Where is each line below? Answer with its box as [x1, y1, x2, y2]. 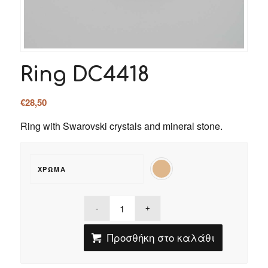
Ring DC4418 [20, 63, 149, 87]
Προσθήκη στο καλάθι [106, 230, 215, 245]
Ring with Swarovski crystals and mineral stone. [20, 118, 223, 133]
